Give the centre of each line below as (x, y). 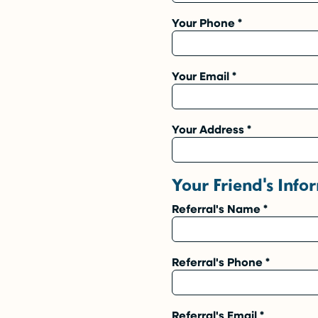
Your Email (202, 76)
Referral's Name (218, 209)
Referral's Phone (219, 262)
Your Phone (205, 23)
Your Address (209, 129)
